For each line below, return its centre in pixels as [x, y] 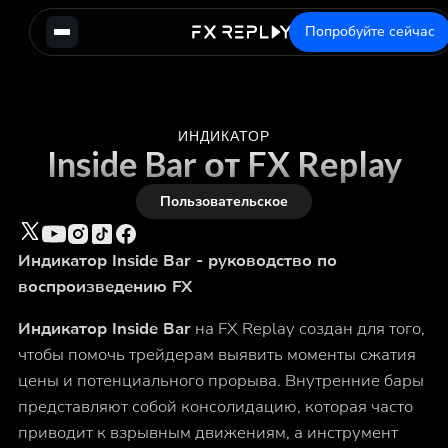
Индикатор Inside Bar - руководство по [177, 260]
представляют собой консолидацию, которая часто [215, 406]
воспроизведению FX [104, 286]
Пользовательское [224, 201]
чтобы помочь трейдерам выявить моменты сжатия [216, 354]
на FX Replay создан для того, [307, 328]
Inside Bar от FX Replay [224, 164]
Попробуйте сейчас [369, 32]
